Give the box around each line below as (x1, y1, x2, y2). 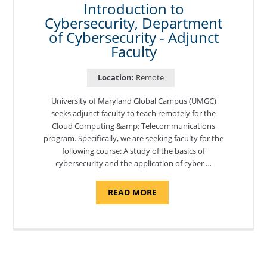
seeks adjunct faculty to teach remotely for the (51, 107, 216, 119)
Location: (97, 72, 134, 83)
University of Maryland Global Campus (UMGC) (51, 95, 216, 106)
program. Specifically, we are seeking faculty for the (44, 132, 223, 144)
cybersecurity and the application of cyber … (55, 157, 212, 169)
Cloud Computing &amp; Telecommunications (52, 120, 215, 131)
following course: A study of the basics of (62, 145, 205, 156)
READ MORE (107, 186, 157, 198)
